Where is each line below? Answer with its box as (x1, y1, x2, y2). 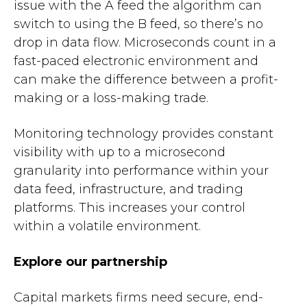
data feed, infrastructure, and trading (14, 182, 243, 197)
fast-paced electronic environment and (14, 53, 258, 69)
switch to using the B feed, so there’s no (14, 16, 263, 32)
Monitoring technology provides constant (14, 126, 273, 141)
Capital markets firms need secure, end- (14, 290, 263, 305)
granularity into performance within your (14, 163, 269, 178)
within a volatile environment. (14, 219, 201, 234)
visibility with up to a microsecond (14, 145, 225, 160)
